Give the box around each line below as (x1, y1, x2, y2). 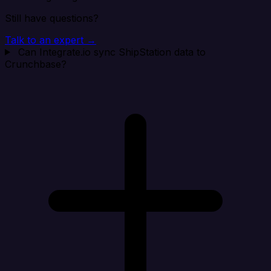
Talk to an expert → (5, 33, 96, 46)
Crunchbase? (5, 57, 67, 70)
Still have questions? (5, 11, 99, 24)
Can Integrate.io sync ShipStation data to (18, 45, 206, 58)
